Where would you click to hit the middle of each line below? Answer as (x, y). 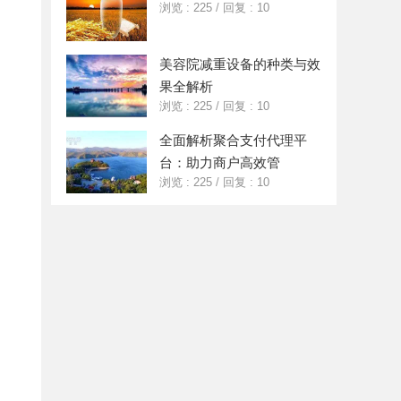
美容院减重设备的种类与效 (240, 64)
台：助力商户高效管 (220, 162)
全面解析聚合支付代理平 (233, 140)
